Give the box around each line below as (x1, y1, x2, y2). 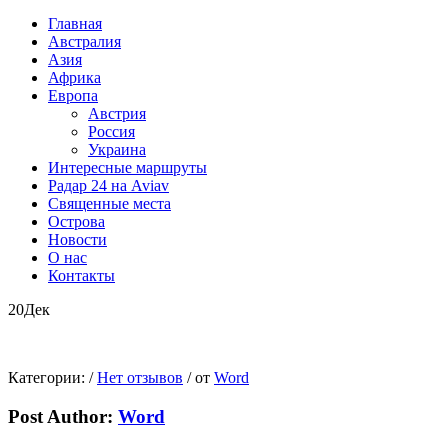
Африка (48, 68, 101, 86)
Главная (48, 14, 102, 32)
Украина (88, 140, 146, 158)
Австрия (88, 104, 146, 122)
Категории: (8, 368, 89, 386)
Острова (48, 212, 105, 230)
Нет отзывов (97, 368, 183, 386)
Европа (48, 86, 98, 104)
